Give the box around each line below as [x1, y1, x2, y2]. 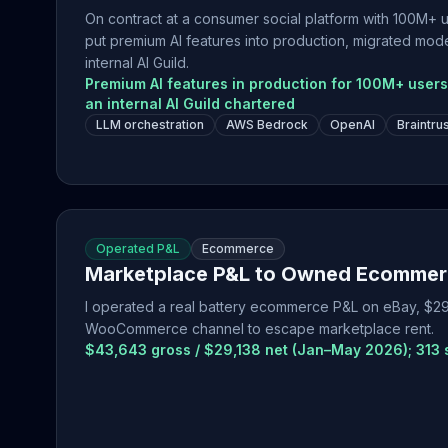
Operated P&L [96, 241, 180, 256]
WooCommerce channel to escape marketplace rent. [85, 320, 434, 337]
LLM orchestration [96, 117, 204, 132]
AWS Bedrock [226, 117, 308, 132]
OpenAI [330, 117, 375, 132]
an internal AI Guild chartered [85, 95, 295, 112]
